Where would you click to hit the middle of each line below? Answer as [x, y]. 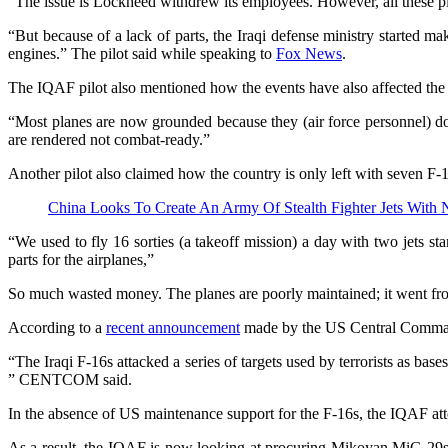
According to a [57, 328]
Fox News [309, 54]
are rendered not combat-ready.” [109, 140]
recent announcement [173, 328]
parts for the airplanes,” [81, 260]
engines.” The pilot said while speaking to [142, 54]
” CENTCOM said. [70, 380]
